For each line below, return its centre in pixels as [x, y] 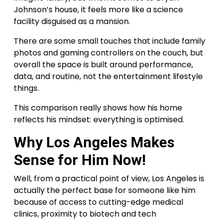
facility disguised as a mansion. [72, 22]
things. [26, 88]
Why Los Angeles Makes [94, 142]
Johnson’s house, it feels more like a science [98, 10]
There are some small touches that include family [110, 41]
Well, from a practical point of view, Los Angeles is [109, 179]
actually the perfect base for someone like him [105, 191]
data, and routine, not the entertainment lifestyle [108, 77]
